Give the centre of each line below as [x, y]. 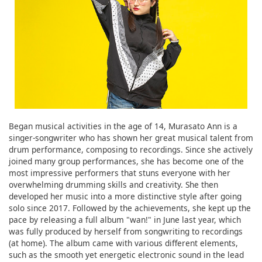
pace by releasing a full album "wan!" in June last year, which [125, 220]
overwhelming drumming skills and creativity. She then [113, 185]
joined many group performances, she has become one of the [126, 161]
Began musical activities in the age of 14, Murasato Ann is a [123, 126]
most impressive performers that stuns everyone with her [120, 173]
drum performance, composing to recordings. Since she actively [131, 150]
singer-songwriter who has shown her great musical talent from [131, 138]
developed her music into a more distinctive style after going [125, 196]
